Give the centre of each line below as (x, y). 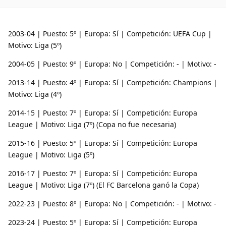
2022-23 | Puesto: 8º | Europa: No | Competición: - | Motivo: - (112, 203)
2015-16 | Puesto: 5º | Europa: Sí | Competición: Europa (103, 143)
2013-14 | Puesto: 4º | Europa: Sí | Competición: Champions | (113, 82)
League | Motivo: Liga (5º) (51, 154)
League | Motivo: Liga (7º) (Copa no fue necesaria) (92, 124)
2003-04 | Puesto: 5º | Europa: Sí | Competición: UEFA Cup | (110, 33)
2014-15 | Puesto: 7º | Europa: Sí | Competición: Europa (103, 112)
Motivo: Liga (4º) (35, 94)
